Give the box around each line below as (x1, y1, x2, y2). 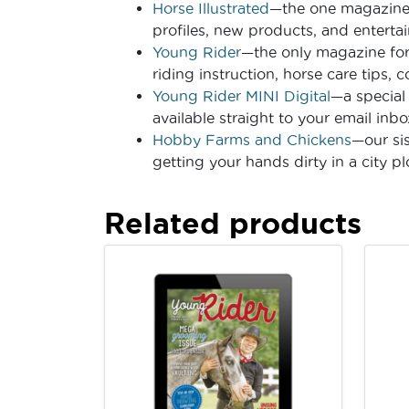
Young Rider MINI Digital (152, 87, 330, 104)
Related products (104, 205, 362, 239)
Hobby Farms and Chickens (152, 131, 351, 148)
